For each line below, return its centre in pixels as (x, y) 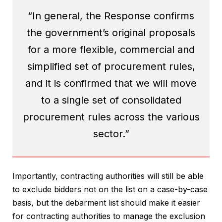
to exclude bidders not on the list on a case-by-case (110, 190)
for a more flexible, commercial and (111, 50)
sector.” (111, 134)
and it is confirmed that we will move (111, 83)
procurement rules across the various (111, 117)
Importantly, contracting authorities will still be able (108, 176)
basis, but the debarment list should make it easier (106, 203)
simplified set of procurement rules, (111, 67)
